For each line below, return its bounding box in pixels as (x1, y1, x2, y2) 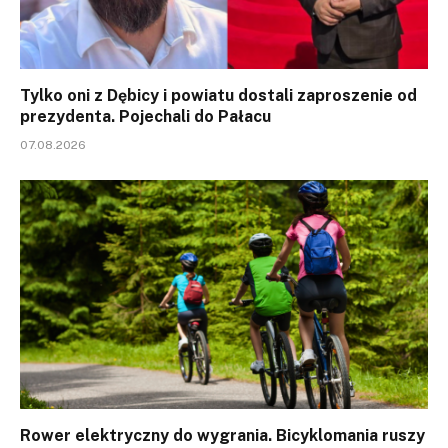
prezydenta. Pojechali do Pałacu (20, 106, 271, 126)
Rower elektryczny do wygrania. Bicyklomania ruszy (20, 426, 425, 446)
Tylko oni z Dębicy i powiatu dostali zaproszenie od (20, 85, 417, 105)
